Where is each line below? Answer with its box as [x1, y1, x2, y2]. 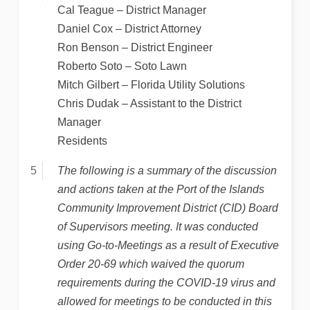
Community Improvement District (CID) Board [57, 201, 278, 214]
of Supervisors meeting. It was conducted [57, 220, 258, 232]
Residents [57, 134, 107, 147]
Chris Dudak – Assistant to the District [57, 97, 241, 109]
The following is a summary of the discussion [57, 164, 277, 176]
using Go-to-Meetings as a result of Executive [57, 239, 279, 251]
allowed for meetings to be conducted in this [57, 295, 272, 307]
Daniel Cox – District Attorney [57, 22, 201, 35]
